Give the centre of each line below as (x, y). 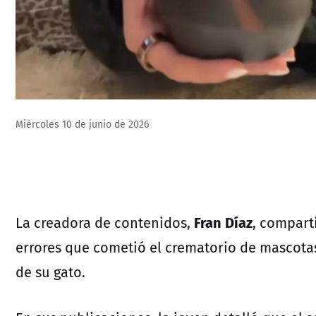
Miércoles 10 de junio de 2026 (82, 124)
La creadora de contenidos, (105, 222)
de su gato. (50, 272)
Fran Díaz (223, 221)
